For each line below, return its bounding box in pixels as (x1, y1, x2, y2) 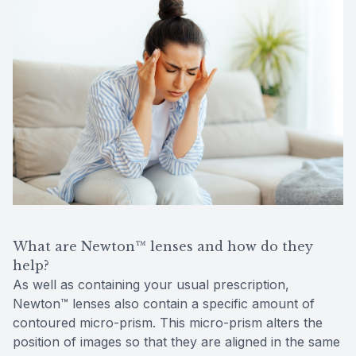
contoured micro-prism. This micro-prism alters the (13, 315, 323, 331)
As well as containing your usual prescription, (13, 277, 289, 293)
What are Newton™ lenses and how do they (13, 238, 313, 255)
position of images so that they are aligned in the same (13, 334, 340, 350)
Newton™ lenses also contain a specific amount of (13, 296, 315, 312)
